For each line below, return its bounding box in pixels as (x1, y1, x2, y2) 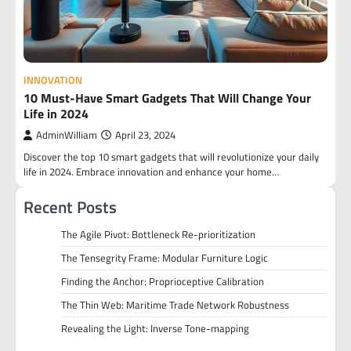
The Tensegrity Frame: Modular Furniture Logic (61, 250, 268, 266)
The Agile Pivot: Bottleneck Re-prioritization (61, 226, 255, 242)
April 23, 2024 (115, 128, 175, 143)
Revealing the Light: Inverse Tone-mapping (61, 320, 249, 336)
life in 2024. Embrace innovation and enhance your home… (24, 164, 279, 179)
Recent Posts (24, 194, 117, 219)
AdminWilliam (36, 128, 97, 143)
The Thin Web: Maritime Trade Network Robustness (61, 297, 289, 313)
